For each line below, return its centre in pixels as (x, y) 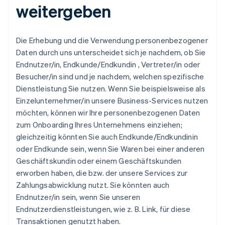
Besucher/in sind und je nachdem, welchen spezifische (110, 76)
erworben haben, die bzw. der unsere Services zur (102, 173)
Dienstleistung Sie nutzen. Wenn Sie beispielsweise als (111, 88)
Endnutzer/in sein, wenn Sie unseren (78, 197)
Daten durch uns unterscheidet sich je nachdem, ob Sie (111, 52)
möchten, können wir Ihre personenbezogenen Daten (108, 113)
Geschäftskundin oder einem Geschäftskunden (99, 161)
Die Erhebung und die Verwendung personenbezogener (112, 40)
